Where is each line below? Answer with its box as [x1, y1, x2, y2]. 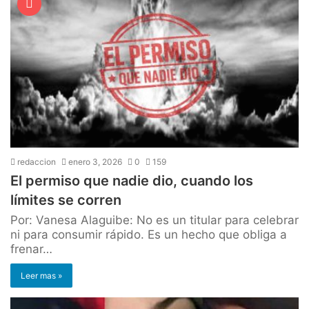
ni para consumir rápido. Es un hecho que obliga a [10, 227, 287, 241]
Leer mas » [21, 270, 62, 281]
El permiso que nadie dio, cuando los [10, 172, 253, 189]
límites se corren [10, 191, 121, 208]
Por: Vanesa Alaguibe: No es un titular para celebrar [10, 212, 299, 227]
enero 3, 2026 [68, 156, 122, 167]
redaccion [15, 156, 56, 167]
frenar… [10, 241, 52, 256]
